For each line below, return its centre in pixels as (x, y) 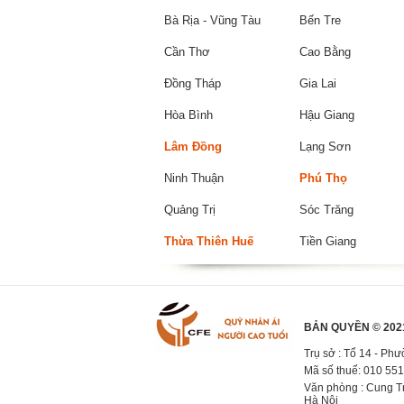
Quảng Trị (190, 210)
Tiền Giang (328, 241)
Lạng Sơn (325, 147)
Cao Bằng (325, 52)
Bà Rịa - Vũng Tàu (212, 20)
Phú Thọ (323, 178)
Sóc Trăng (326, 210)
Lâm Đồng (193, 147)
